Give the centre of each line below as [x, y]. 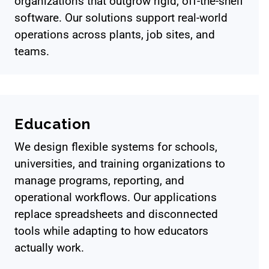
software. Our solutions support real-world [121, 18]
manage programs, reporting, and [99, 181]
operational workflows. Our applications [116, 198]
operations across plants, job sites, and [115, 35]
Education [53, 124]
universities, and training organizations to [120, 164]
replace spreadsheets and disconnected [116, 214]
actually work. [49, 248]
